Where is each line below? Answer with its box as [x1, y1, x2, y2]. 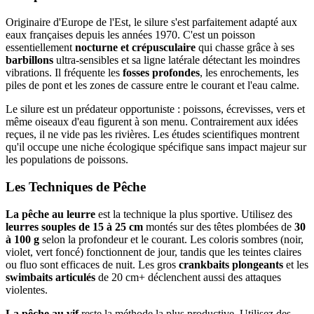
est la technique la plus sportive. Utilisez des [95, 207, 292, 220]
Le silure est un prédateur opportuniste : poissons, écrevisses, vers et [6, 103, 305, 116]
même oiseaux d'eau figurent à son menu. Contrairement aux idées [6, 116, 298, 128]
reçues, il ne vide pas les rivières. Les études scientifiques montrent [6, 128, 299, 141]
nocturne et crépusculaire [75, 41, 196, 54]
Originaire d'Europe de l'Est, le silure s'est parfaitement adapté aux [6, 16, 297, 29]
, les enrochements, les [200, 67, 299, 79]
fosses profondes [123, 67, 200, 79]
